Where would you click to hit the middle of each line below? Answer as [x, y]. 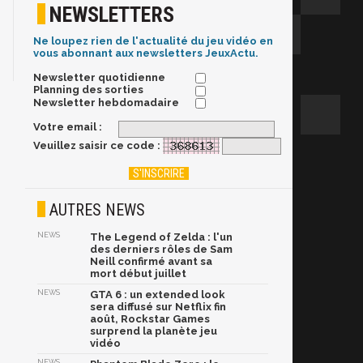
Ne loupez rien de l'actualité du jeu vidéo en [153, 41]
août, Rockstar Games [150, 319]
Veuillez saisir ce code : [97, 145]
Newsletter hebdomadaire [106, 102]
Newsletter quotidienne [99, 78]
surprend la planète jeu [154, 331]
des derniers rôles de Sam [161, 250]
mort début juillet [138, 274]
